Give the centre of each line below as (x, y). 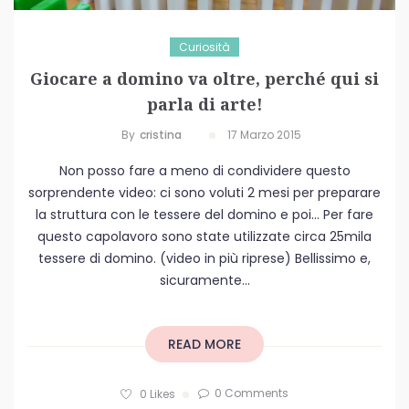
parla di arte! (204, 105)
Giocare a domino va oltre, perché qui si (204, 79)
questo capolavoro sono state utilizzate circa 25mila (204, 237)
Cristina (161, 135)
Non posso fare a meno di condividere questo (204, 171)
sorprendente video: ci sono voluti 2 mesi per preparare (204, 193)
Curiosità (204, 47)
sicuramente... (204, 281)
